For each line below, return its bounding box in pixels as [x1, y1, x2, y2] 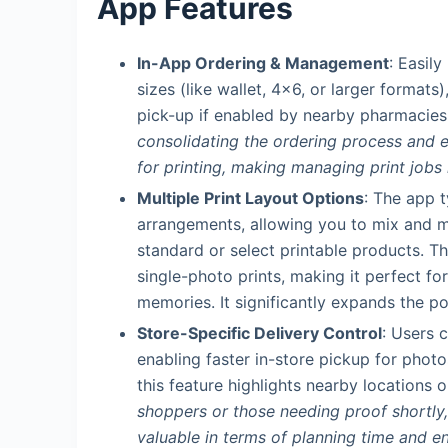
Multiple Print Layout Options [137, 187, 364, 208]
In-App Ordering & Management [137, 53, 389, 73]
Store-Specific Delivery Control [137, 322, 382, 343]
